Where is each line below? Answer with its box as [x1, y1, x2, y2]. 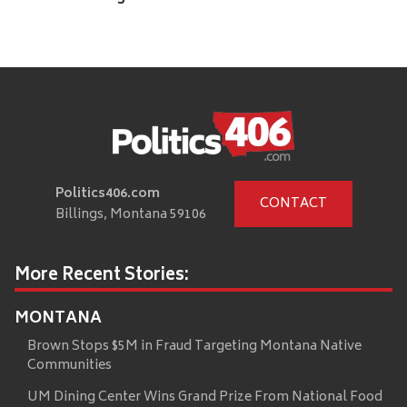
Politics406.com [55, 182, 160, 205]
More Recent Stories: [15, 262, 189, 292]
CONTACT [259, 193, 327, 216]
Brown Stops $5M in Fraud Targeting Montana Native [27, 335, 362, 359]
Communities [27, 354, 112, 378]
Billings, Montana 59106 [55, 203, 206, 226]
